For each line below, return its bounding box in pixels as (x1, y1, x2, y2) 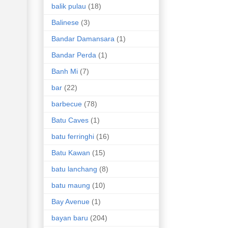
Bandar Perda (51, 51, 96, 60)
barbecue (51, 100, 82, 108)
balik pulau (51, 2, 86, 11)
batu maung (51, 181, 90, 190)
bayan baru (51, 214, 88, 222)
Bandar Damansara (51, 35, 115, 43)
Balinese (51, 18, 79, 27)
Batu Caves (51, 116, 89, 125)
